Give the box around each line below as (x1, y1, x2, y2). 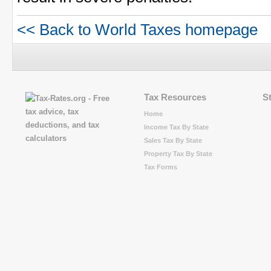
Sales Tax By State (144, 137, 202, 145)
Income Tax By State (144, 123, 209, 131)
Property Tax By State (144, 150, 212, 158)
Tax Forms (144, 163, 177, 171)
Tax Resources (144, 91, 206, 102)
